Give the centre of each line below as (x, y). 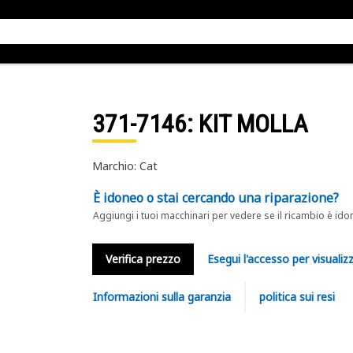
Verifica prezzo (143, 259)
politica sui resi (297, 297)
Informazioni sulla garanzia (162, 297)
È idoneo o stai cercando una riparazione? (216, 198)
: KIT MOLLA (247, 124)
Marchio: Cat (124, 166)
